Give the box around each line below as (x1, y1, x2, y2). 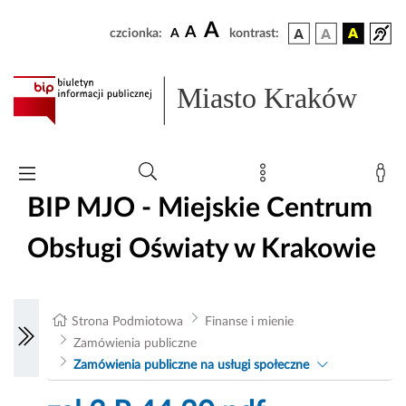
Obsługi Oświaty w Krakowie (27, 235, 376, 263)
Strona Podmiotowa (72, 315, 184, 329)
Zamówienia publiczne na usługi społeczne (72, 359, 309, 372)
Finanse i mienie (204, 315, 294, 329)
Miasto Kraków (177, 82, 358, 115)
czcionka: (110, 27, 162, 40)
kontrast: (229, 27, 279, 40)
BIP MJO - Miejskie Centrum (27, 194, 372, 222)
